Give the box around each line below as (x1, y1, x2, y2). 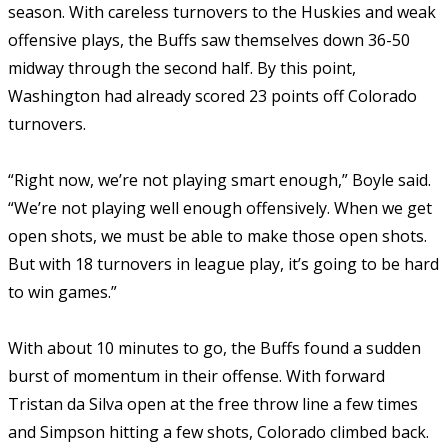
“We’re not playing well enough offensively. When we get (8, 196, 432, 219)
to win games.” (8, 280, 117, 303)
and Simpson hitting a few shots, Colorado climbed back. (8, 420, 429, 443)
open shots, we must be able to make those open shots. (8, 224, 427, 247)
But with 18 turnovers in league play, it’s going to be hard (8, 252, 439, 275)
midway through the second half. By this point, (8, 56, 356, 79)
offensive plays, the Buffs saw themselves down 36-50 (8, 28, 410, 51)
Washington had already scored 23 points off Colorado (8, 84, 417, 107)
